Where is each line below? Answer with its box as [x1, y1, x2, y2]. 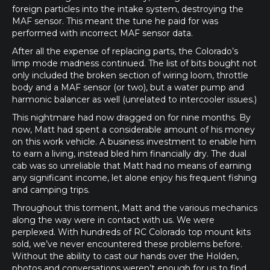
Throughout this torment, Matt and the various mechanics [12, 202, 257, 213]
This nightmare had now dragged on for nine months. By [12, 112, 251, 123]
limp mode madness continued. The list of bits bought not [12, 58, 257, 69]
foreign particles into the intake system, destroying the [12, 4, 243, 14]
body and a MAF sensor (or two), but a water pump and [12, 82, 244, 93]
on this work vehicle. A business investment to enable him [12, 136, 256, 147]
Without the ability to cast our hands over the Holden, [12, 251, 239, 262]
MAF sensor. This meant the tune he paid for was [12, 16, 218, 27]
